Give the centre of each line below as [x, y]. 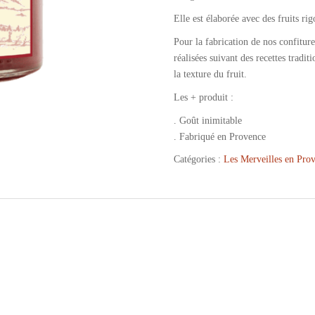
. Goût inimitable [207, 121]
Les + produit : [203, 97]
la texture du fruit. [210, 74]
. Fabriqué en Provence [219, 137]
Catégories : [198, 159]
